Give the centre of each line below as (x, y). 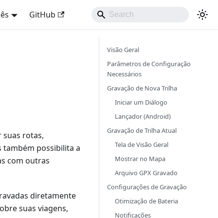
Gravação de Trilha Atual (142, 130)
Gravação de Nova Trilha (142, 88)
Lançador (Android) (143, 116)
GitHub (42, 15)
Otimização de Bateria (146, 201)
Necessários (124, 74)
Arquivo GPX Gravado (146, 173)
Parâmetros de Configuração (149, 64)
